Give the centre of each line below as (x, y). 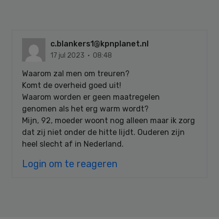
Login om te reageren (70, 164)
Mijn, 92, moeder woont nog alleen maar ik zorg (109, 120)
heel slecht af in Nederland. (73, 144)
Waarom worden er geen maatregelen (91, 97)
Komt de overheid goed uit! (72, 85)
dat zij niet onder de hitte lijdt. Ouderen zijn (103, 132)
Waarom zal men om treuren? (76, 73)
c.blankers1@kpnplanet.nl (99, 44)
